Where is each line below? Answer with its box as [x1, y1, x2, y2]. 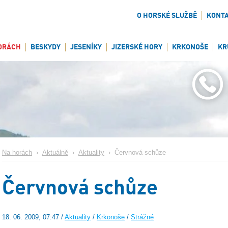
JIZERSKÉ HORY [111, 42, 162, 51]
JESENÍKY [70, 42, 102, 51]
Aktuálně [42, 149, 68, 156]
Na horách [2, 149, 32, 156]
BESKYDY [31, 42, 61, 51]
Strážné [131, 214, 154, 221]
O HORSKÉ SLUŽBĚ [137, 11, 197, 20]
